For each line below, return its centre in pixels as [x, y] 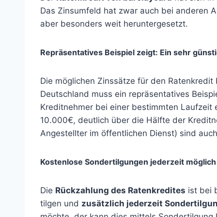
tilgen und [61, 203]
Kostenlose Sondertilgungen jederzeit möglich [128, 162]
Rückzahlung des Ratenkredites [120, 190]
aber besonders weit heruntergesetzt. [114, 24]
